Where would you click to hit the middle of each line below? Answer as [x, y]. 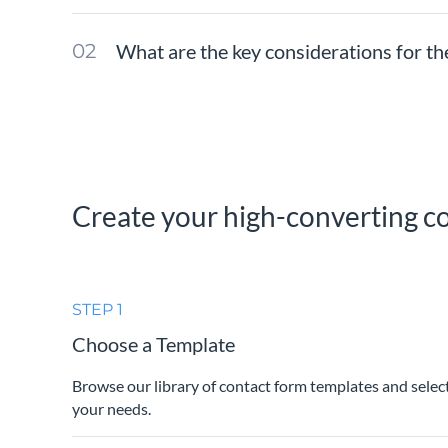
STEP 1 [97, 310]
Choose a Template [153, 344]
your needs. [111, 409]
